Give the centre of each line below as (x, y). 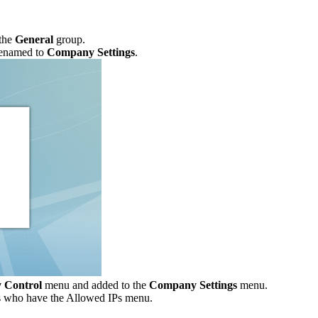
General (34, 40)
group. (69, 40)
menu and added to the (95, 285)
